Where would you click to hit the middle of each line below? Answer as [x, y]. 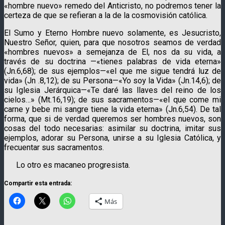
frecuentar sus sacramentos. [54, 147]
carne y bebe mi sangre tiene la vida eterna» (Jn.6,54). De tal [113, 109]
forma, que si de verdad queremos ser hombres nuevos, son [113, 119]
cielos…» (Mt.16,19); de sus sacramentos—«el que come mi [113, 99]
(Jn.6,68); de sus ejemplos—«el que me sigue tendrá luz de [113, 71]
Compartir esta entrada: [38, 183]
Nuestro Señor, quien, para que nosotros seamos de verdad [113, 42]
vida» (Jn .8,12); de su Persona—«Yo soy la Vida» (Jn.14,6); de [113, 80]
